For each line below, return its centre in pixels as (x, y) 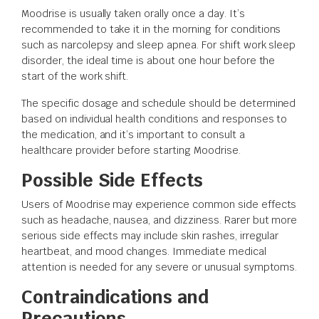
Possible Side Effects (112, 180)
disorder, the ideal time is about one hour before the (148, 60)
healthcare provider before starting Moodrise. (131, 150)
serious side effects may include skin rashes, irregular (150, 235)
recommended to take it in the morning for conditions (151, 29)
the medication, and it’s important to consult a (133, 134)
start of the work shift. (75, 76)
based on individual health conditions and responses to (155, 119)
